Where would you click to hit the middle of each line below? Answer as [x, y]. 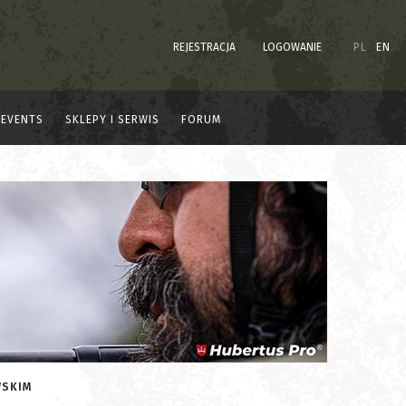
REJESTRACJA [204, 47]
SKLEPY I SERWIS [112, 119]
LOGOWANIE [292, 47]
